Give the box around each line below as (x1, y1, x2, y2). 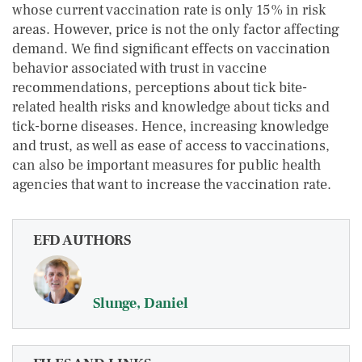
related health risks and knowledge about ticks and (12, 98, 330, 116)
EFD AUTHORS (33, 231, 131, 250)
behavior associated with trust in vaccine (12, 59, 267, 78)
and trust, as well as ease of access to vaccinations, (12, 137, 330, 155)
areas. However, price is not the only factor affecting (12, 20, 339, 39)
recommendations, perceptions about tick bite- (12, 78, 307, 97)
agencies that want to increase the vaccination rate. (12, 175, 331, 194)
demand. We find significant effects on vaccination (12, 40, 330, 58)
